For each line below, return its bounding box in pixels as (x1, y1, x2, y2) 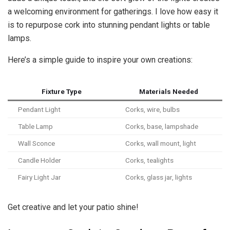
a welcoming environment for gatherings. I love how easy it (8, 6, 218, 16)
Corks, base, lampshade (125, 122, 198, 130)
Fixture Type (41, 87, 82, 95)
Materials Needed (139, 87, 198, 95)
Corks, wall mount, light (125, 139, 196, 147)
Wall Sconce (18, 139, 55, 147)
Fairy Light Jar (18, 172, 61, 181)
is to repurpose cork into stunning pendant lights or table (8, 20, 210, 30)
